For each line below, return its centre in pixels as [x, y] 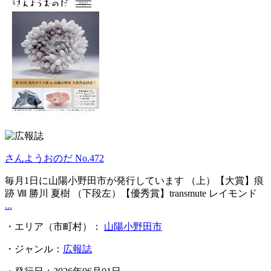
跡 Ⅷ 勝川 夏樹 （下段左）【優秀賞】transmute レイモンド [131, 194]
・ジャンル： [34, 249]
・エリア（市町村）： [54, 227]
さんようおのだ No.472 [54, 158]
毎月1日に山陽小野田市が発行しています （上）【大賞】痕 [134, 181]
